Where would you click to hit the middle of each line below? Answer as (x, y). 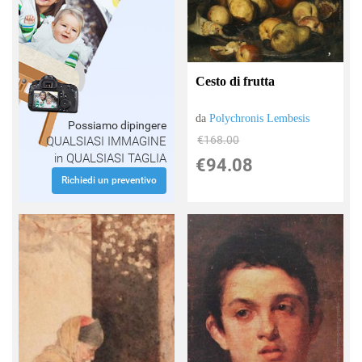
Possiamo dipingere (117, 126)
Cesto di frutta (236, 82)
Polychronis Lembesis (260, 119)
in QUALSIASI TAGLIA (110, 159)
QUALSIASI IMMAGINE (106, 142)
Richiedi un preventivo (109, 181)
